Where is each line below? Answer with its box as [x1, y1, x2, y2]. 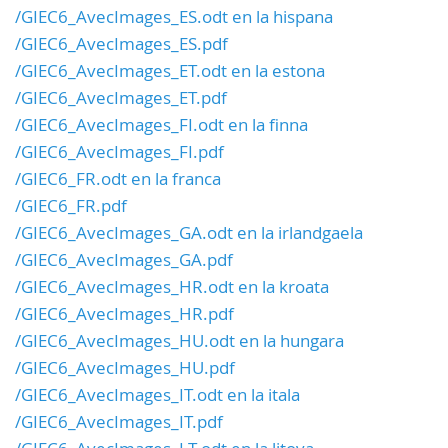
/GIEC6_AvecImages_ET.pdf [15, 86, 227, 110]
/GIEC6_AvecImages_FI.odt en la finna [15, 113, 308, 137]
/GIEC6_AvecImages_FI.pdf [15, 140, 224, 164]
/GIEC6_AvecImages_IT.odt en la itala [15, 383, 300, 407]
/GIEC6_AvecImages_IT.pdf [15, 410, 223, 434]
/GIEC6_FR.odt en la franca [15, 167, 221, 191]
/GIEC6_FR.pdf [15, 194, 127, 218]
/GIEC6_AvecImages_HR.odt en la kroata [15, 275, 329, 299]
